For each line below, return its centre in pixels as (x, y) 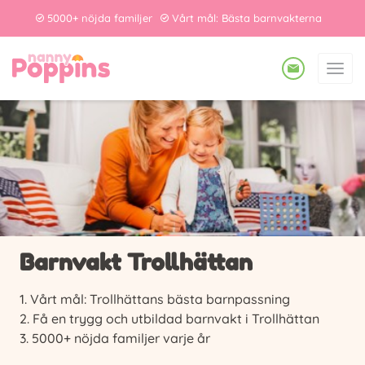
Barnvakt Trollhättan (136, 263)
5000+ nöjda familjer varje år (121, 339)
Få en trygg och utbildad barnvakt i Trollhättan (176, 319)
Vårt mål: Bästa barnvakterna (246, 18)
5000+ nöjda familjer (99, 18)
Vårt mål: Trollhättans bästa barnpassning (160, 299)
